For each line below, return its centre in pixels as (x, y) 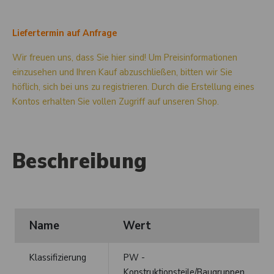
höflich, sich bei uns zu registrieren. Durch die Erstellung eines (133, 87)
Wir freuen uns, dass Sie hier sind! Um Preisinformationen (125, 57)
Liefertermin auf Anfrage (65, 33)
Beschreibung (80, 161)
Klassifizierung (58, 257)
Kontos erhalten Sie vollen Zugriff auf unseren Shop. (116, 102)
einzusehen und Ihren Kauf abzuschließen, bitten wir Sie (122, 72)
